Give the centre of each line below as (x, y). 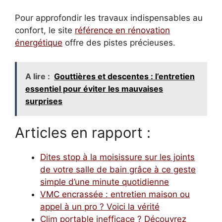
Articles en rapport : (83, 132)
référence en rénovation (122, 30)
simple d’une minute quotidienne (105, 182)
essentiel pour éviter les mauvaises (94, 88)
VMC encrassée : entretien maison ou (115, 194)
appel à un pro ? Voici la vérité (100, 206)
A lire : (38, 76)
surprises (44, 101)
